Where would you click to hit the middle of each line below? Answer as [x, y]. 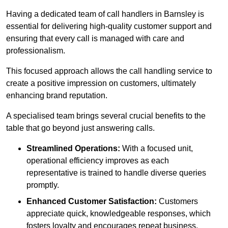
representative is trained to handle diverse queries [116, 173]
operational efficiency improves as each [98, 160]
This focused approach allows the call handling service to [109, 71]
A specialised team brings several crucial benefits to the [106, 116]
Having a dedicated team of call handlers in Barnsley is [105, 14]
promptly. [43, 185]
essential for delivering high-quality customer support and [109, 26]
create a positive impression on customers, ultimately [101, 83]
